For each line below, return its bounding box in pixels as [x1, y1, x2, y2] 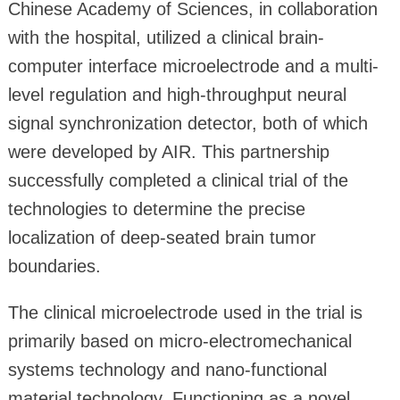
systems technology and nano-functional [7, 359, 327, 379]
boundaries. [7, 255, 101, 276]
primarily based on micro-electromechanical [7, 330, 352, 351]
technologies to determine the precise [7, 198, 305, 219]
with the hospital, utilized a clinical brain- [7, 27, 324, 47]
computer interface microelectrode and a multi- [7, 55, 379, 76]
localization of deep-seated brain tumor [7, 227, 316, 247]
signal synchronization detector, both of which [7, 112, 368, 133]
